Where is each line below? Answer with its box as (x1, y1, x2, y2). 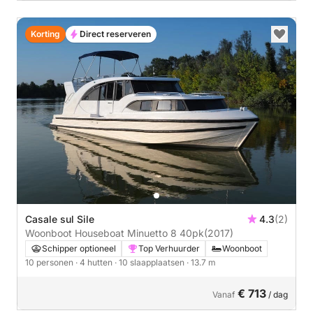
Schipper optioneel (42, 242, 116, 254)
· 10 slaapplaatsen (115, 256, 187, 268)
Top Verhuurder (138, 242, 200, 254)
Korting (31, 29, 60, 39)
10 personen (25, 256, 75, 268)
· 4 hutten (75, 256, 115, 268)
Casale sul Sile (25, 212, 94, 225)
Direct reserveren (80, 29, 151, 39)
